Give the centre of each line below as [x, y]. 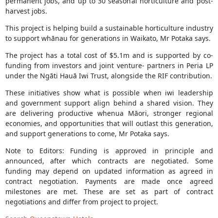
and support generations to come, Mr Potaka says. [87, 134]
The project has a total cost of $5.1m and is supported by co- [109, 55]
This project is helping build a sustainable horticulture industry [109, 28]
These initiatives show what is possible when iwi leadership [109, 93]
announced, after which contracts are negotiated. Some [109, 161]
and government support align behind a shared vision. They [109, 103]
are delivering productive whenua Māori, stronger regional [109, 113]
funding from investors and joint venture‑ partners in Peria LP [109, 66]
